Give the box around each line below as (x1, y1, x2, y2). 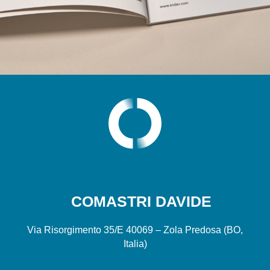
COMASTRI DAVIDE (71, 192, 212, 210)
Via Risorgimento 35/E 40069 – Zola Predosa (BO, (27, 224, 243, 235)
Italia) (123, 238, 147, 249)
